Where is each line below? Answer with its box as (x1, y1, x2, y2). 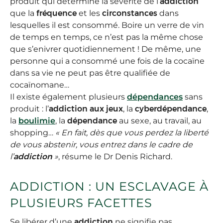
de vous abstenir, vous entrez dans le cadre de (10, 140, 193, 150)
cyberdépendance (135, 104, 207, 114)
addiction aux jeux (49, 104, 123, 114)
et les (77, 8, 102, 18)
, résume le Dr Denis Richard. (58, 152, 172, 162)
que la (10, 8, 36, 18)
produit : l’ (10, 104, 49, 114)
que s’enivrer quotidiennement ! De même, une (10, 44, 201, 54)
